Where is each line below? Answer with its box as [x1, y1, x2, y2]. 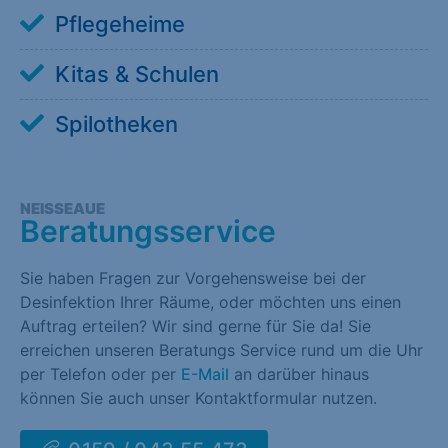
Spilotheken [55, 111, 178, 138]
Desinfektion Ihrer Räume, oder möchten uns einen [20, 292, 401, 313]
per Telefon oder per [20, 364, 181, 385]
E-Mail [181, 364, 229, 385]
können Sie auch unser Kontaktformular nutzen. [20, 388, 377, 409]
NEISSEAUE [20, 199, 96, 219]
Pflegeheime [55, 11, 185, 38]
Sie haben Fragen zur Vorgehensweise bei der [20, 268, 366, 289]
